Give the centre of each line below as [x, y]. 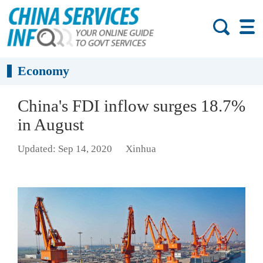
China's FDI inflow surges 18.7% [131, 106]
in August [51, 124]
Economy [44, 71]
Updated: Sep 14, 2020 [65, 149]
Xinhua [141, 149]
